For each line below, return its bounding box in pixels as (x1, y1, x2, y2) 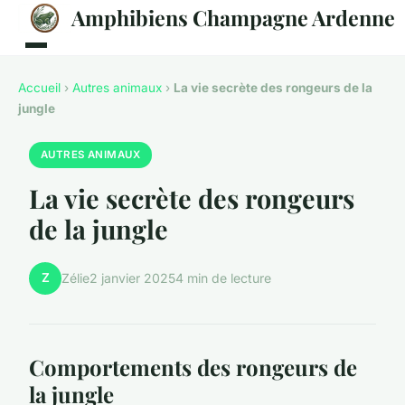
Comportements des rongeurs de (29, 352, 357, 381)
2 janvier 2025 (89, 270, 175, 287)
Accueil (18, 80, 61, 95)
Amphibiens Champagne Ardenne (71, 4, 395, 32)
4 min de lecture (175, 270, 271, 287)
